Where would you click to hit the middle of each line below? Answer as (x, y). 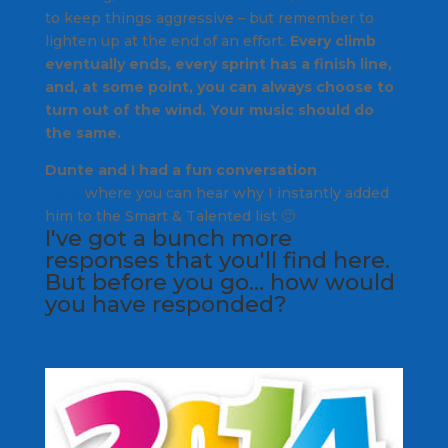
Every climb (332, 40)
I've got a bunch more (168, 238)
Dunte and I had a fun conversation (180, 169)
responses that (131, 260)
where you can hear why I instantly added (234, 192)
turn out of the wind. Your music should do (209, 109)
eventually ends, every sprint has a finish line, (218, 63)
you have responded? (165, 304)
